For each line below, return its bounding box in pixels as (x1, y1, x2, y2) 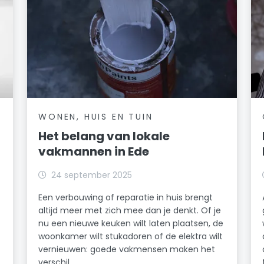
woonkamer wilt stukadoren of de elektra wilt (38, 230, 223, 242)
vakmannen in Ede (38, 143, 150, 160)
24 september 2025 (51, 169, 133, 181)
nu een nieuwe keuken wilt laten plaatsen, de (38, 217, 224, 229)
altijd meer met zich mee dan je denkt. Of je (38, 204, 222, 216)
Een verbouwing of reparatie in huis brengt (38, 191, 213, 203)
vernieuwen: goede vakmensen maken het (38, 243, 216, 255)
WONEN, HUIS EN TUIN (38, 110, 153, 123)
